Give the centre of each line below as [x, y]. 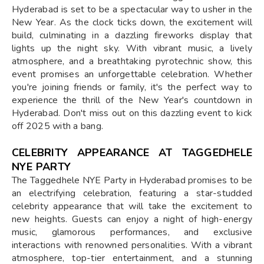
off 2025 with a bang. [58, 126]
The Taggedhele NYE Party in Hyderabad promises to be [132, 180]
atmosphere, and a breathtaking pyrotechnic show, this [132, 61]
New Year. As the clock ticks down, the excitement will [132, 22]
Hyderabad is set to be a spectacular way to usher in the [132, 9]
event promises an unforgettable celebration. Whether [132, 74]
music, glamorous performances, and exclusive [132, 232]
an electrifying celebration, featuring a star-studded [132, 193]
